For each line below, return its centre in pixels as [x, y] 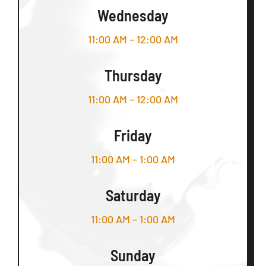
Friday [133, 135]
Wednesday [133, 15]
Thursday [133, 75]
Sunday [133, 255]
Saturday [133, 195]
